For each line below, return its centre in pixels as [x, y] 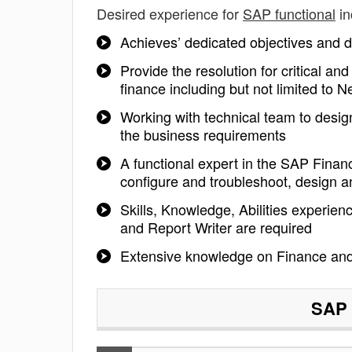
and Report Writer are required [216, 227]
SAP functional [289, 13]
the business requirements [203, 134]
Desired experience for [170, 13]
